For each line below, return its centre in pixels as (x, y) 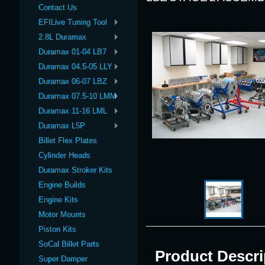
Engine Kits (58, 200)
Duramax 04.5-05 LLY (75, 67)
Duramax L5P (62, 126)
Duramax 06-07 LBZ (73, 81)
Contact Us (58, 7)
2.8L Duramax (62, 37)
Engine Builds (62, 185)
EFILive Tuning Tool (73, 22)
